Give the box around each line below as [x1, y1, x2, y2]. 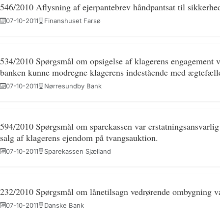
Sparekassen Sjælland [44, 147, 111, 155]
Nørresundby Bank [44, 82, 102, 90]
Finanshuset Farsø [44, 17, 101, 25]
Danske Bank [44, 201, 84, 209]
